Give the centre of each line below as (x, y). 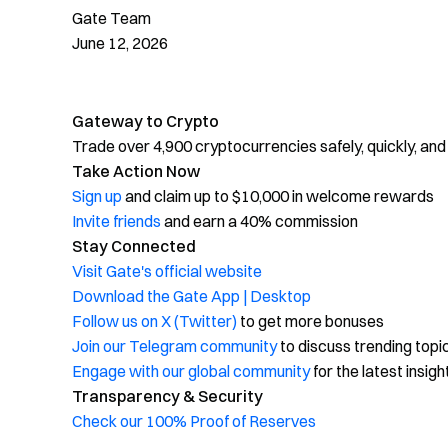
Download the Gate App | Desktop (191, 296)
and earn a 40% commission (259, 221)
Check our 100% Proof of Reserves (194, 421)
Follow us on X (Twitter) (154, 321)
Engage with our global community (191, 371)
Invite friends (116, 221)
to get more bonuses (310, 321)
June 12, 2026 (120, 43)
